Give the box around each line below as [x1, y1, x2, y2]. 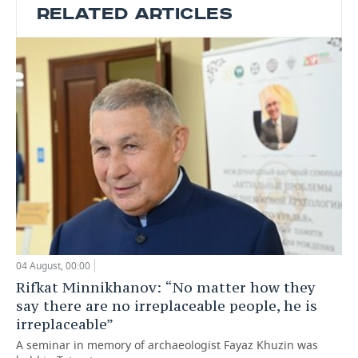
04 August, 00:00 [16, 258, 90, 272]
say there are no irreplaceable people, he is [16, 296, 317, 315]
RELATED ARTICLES [37, 3, 233, 25]
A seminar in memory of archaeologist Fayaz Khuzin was [16, 336, 318, 352]
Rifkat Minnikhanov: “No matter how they [16, 277, 316, 296]
